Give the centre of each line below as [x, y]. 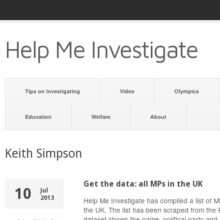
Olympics [187, 91]
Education [38, 117]
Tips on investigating [53, 91]
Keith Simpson [43, 153]
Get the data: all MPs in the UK [143, 184]
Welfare [101, 117]
